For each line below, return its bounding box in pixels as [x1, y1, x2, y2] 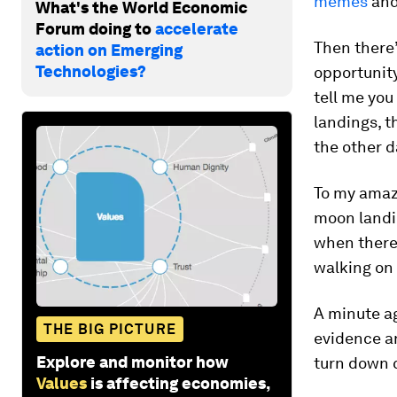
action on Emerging [35, 40, 183, 59]
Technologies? [35, 61, 146, 81]
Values [36, 373, 87, 393]
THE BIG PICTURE [43, 320, 176, 338]
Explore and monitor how [36, 352, 229, 371]
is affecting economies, [90, 373, 269, 393]
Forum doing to [35, 19, 155, 38]
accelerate [155, 19, 238, 38]
